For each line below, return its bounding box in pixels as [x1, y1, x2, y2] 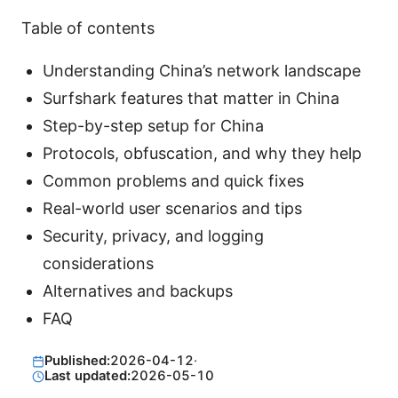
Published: [44, 353, 110, 370]
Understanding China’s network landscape [43, 60, 361, 80]
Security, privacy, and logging [43, 226, 264, 245]
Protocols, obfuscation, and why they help [43, 143, 362, 163]
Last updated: [44, 368, 131, 385]
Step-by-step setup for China [43, 115, 264, 135]
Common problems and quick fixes [43, 171, 304, 190]
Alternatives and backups [43, 281, 233, 300]
